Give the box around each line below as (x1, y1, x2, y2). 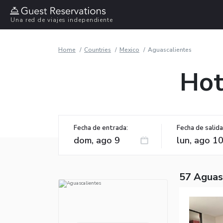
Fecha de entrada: (74, 123, 128, 132)
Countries (84, 45, 111, 54)
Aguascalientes (148, 45, 192, 54)
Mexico (119, 45, 139, 54)
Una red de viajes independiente (10, 16, 113, 24)
